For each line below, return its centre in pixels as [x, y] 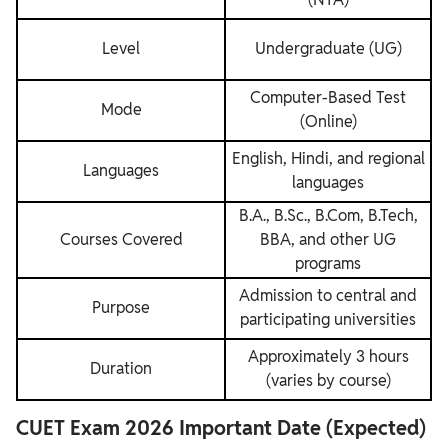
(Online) [328, 121]
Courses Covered [121, 239]
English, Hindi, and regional [328, 158]
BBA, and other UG [328, 239]
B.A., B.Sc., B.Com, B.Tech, [328, 215]
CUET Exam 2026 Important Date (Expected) [221, 427]
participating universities [328, 319]
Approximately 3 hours [328, 356]
